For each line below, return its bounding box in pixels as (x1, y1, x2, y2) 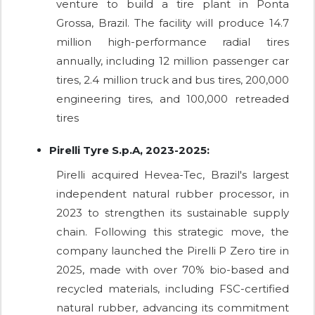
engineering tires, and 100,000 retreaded (56, 92, 289, 106)
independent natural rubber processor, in (56, 187, 289, 201)
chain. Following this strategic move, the (56, 225, 289, 239)
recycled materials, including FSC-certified (56, 282, 289, 296)
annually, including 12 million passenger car (56, 54, 289, 68)
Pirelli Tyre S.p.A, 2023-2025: (49, 143, 210, 157)
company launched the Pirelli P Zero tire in (56, 244, 289, 258)
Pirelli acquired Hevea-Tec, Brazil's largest (56, 168, 289, 182)
